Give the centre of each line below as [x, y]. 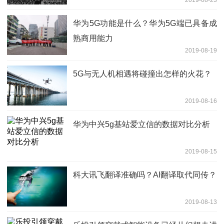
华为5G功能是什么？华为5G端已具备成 [145, 23]
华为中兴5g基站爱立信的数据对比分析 [141, 124]
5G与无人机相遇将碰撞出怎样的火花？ [142, 74]
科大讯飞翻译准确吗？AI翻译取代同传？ [145, 175]
